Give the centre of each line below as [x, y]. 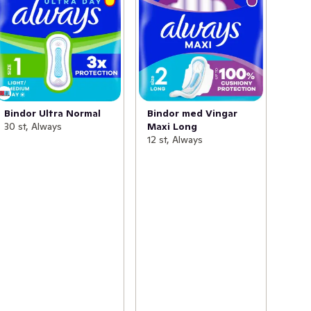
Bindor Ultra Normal [53, 114]
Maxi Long [172, 127]
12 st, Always [175, 140]
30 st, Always [33, 127]
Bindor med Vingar [192, 114]
